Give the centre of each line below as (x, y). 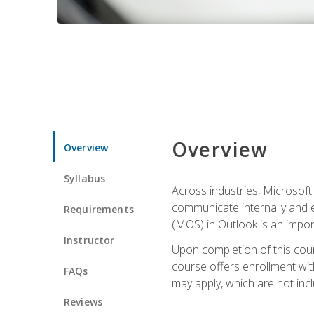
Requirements (99, 209)
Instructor (89, 240)
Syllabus (85, 178)
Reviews (83, 301)
